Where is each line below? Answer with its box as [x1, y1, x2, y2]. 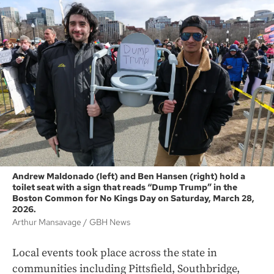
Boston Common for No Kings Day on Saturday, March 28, [12, 193, 254, 204]
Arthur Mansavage [12, 217, 83, 228]
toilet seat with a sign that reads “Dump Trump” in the [12, 182, 237, 193]
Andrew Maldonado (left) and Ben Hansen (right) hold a [12, 171, 245, 182]
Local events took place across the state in [12, 246, 217, 261]
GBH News [89, 217, 130, 228]
